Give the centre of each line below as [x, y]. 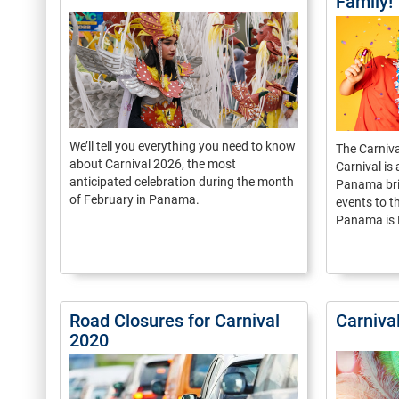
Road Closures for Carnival [175, 321]
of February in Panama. [134, 199]
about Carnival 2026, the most [153, 164]
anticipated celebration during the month [182, 182]
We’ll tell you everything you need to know [183, 146]
